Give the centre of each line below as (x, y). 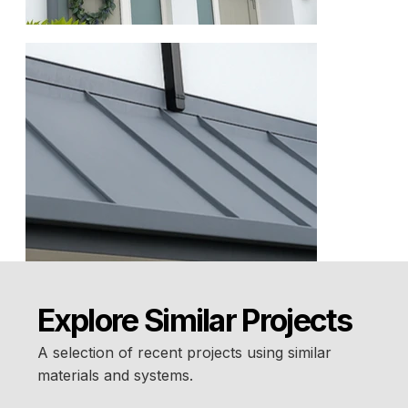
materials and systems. (115, 375)
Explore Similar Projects (194, 321)
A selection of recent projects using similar (184, 352)
